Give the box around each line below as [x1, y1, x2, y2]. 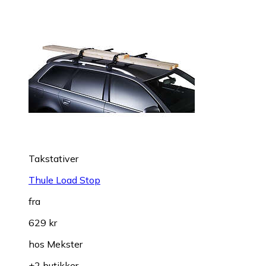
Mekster [47, 238, 83, 251]
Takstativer [28, 153, 78, 165]
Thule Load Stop [28, 174, 100, 186]
